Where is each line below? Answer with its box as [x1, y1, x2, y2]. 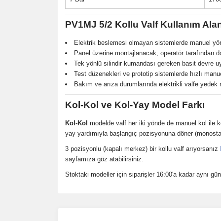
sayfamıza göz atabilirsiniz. [65, 155, 144, 163]
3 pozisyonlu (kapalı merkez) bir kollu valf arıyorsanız [65, 145, 220, 152]
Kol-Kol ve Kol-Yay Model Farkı [65, 100, 205, 110]
